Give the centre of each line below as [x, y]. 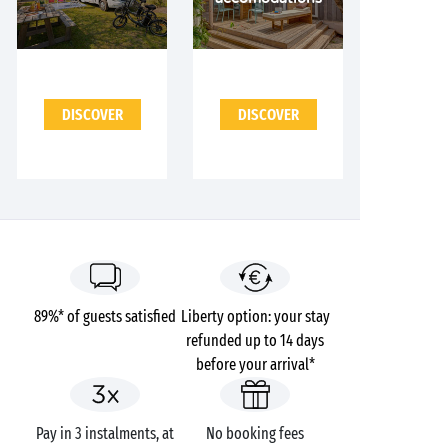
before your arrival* [255, 364]
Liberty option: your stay [255, 316]
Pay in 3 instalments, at [105, 433]
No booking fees [255, 433]
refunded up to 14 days [255, 340]
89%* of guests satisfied [105, 316]
